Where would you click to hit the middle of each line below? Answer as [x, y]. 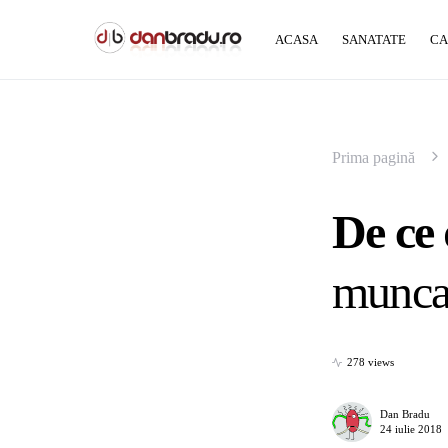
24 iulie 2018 [411, 429]
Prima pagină [373, 157]
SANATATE [373, 39]
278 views [370, 362]
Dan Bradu [405, 414]
